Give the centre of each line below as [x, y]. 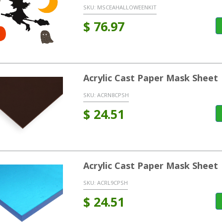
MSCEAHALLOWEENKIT [127, 7]
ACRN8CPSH [113, 95]
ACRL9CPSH [112, 182]
